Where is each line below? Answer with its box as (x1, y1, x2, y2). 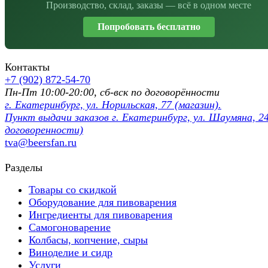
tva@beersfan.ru (5, 136, 77, 148)
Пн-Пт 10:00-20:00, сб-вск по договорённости (5, 86, 220, 98)
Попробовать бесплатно (97, 21, 200, 32)
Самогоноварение (29, 221, 111, 233)
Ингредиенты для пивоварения (29, 208, 172, 221)
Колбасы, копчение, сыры (29, 233, 148, 246)
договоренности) (5, 123, 83, 136)
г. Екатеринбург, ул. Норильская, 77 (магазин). (5, 98, 221, 111)
